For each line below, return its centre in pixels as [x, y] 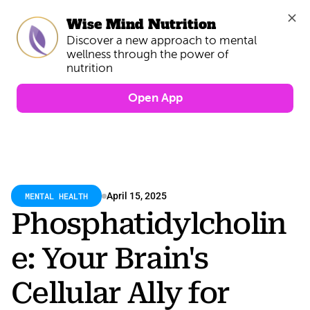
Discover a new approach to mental [162, 41]
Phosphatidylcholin [149, 224]
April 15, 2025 [137, 196]
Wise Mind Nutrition [141, 24]
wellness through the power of [147, 55]
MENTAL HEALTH [56, 196]
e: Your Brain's [110, 258]
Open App [155, 98]
